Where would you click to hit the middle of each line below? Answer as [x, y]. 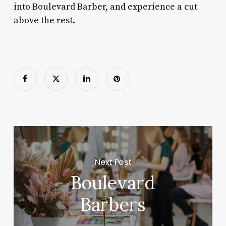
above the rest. [44, 20]
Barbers [113, 205]
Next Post [113, 162]
